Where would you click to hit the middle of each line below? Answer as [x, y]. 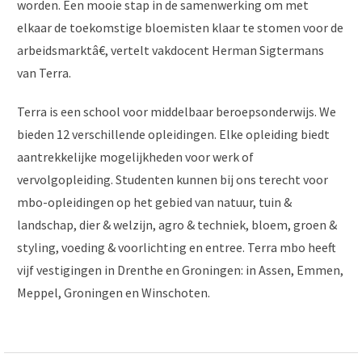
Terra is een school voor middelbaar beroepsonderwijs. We [177, 112]
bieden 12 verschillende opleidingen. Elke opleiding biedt [173, 135]
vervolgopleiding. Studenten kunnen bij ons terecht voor [173, 180]
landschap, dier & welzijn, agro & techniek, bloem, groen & [177, 225]
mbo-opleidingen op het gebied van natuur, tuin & [154, 202]
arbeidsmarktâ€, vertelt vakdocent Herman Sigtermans [170, 51]
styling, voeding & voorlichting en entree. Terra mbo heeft [177, 248]
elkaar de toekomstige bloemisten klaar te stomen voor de [180, 28]
